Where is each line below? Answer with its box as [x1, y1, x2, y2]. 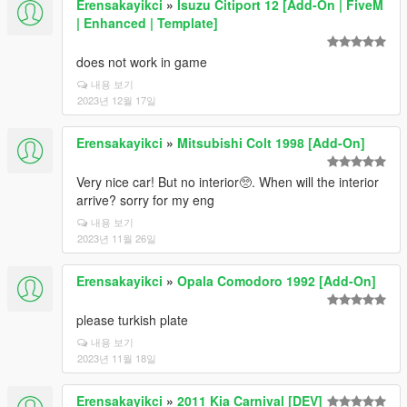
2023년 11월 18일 [77, 351, 156, 365]
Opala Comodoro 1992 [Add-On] [177, 272, 376, 290]
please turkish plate [76, 311, 188, 329]
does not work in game [76, 53, 207, 71]
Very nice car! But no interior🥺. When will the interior [76, 173, 379, 191]
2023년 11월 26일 [77, 231, 156, 245]
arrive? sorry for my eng [76, 191, 214, 209]
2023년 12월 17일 [77, 93, 156, 107]
